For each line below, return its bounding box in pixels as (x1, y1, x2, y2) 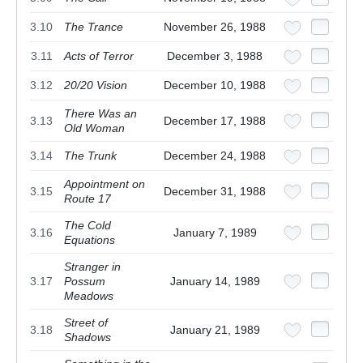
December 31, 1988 (164, 185, 266, 199)
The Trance (64, 20, 123, 34)
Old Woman (64, 122, 125, 135)
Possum (64, 275, 105, 288)
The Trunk (64, 149, 117, 163)
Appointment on (64, 177, 145, 191)
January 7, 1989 (173, 226, 257, 240)
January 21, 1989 (169, 323, 260, 337)
